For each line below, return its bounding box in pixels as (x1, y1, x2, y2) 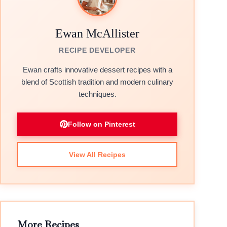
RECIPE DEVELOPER (59, 46, 136, 54)
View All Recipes (69, 150, 126, 159)
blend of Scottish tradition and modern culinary (21, 78, 173, 86)
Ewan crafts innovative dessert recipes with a (22, 65, 172, 74)
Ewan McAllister (55, 27, 139, 40)
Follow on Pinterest (67, 120, 135, 128)
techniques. (78, 90, 117, 98)
